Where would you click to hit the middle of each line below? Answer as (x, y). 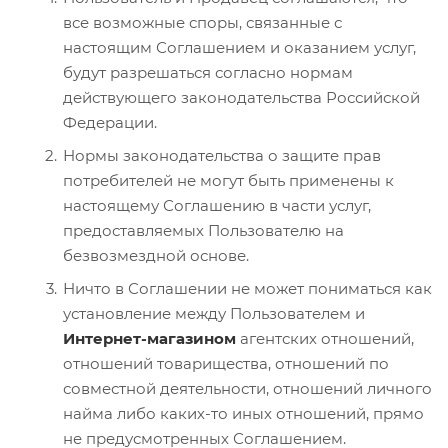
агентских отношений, (325, 338)
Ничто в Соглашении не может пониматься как (247, 288)
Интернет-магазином (149, 338)
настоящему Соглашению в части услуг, (217, 205)
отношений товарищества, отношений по (226, 363)
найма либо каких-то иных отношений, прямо (243, 413)
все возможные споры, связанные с (202, 22)
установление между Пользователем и (214, 313)
